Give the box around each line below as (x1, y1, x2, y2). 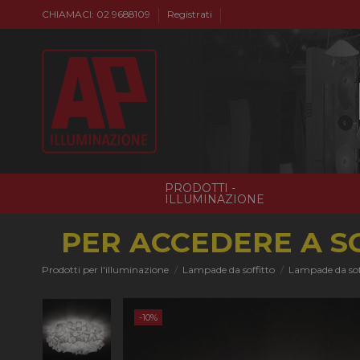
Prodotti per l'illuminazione (42, 263, 169, 276)
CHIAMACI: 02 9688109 (42, 8, 153, 20)
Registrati (167, 8, 212, 20)
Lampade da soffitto (182, 263, 276, 276)
